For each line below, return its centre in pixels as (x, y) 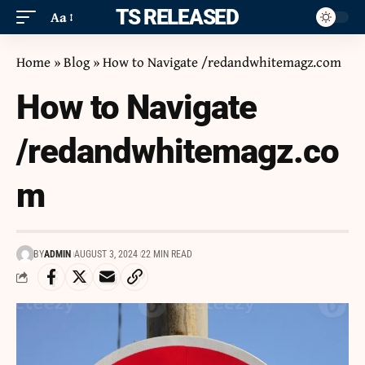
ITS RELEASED (177, 17)
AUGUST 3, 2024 (106, 255)
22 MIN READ (167, 255)
